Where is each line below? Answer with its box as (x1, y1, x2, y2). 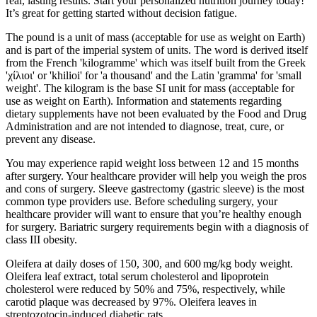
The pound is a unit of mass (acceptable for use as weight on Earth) (6, 31, 305, 44)
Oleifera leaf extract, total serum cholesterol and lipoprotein (6, 270, 269, 283)
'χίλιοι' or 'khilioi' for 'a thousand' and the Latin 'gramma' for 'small (6, 69, 301, 82)
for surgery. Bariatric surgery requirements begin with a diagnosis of (6, 221, 309, 234)
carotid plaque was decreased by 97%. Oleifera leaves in (6, 296, 257, 309)
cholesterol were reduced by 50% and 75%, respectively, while (6, 283, 285, 296)
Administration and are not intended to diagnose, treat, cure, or (6, 120, 284, 133)
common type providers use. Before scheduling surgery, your (6, 195, 277, 208)
